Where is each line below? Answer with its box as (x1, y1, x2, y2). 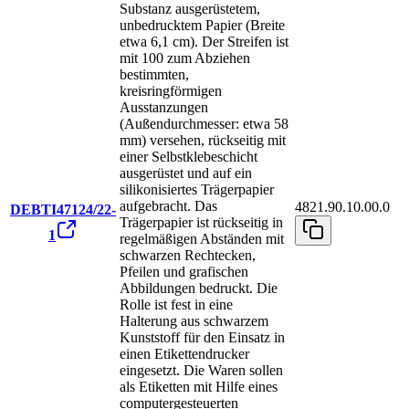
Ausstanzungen (120, 100, 208, 116)
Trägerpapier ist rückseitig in (120, 215, 283, 231)
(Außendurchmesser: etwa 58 (120, 116, 288, 132)
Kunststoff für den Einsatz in (120, 330, 285, 346)
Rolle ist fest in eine (120, 297, 233, 313)
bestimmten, (120, 67, 189, 83)
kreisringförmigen (120, 83, 222, 100)
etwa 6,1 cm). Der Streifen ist (120, 34, 288, 50)
